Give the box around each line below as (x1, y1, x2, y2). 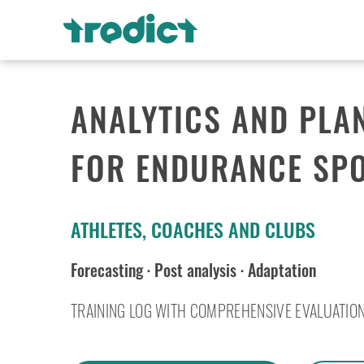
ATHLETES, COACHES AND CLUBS (71, 214, 315, 244)
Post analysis (154, 258, 236, 282)
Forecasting (71, 258, 143, 282)
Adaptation (248, 258, 316, 282)
